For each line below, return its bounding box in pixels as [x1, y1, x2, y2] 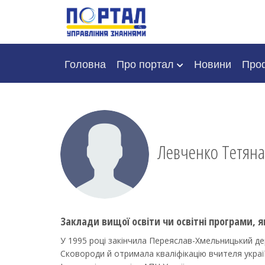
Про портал [117, 56, 177, 71]
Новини [194, 56, 231, 71]
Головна [64, 56, 106, 71]
